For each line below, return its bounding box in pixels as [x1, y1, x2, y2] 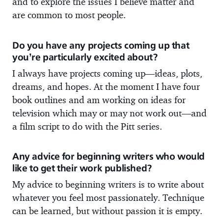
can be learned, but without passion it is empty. [12, 204, 202, 217]
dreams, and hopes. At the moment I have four [12, 80, 200, 92]
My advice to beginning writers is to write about [12, 178, 204, 190]
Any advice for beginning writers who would [12, 150, 205, 162]
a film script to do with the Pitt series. [12, 120, 162, 132]
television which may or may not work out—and [12, 107, 207, 119]
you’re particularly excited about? [12, 51, 158, 62]
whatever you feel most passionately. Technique [12, 191, 204, 203]
